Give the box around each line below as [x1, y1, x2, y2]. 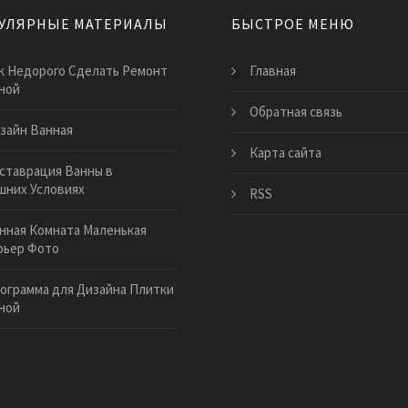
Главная [250, 62, 296, 80]
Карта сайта [250, 144, 321, 162]
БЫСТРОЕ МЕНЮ [231, 15, 354, 34]
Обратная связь [250, 103, 342, 121]
